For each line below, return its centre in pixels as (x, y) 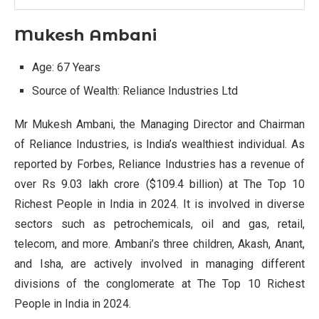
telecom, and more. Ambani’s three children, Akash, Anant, (159, 244)
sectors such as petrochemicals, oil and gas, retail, (159, 224)
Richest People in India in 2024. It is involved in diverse (159, 204)
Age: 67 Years (66, 68)
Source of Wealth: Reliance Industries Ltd (135, 91)
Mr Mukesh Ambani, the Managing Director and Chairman (159, 125)
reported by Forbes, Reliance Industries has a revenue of (159, 164)
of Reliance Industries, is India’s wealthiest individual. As (159, 145)
